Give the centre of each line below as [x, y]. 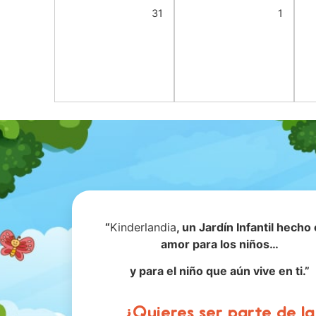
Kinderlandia [144, 227]
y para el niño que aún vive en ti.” [220, 271]
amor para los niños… [220, 244]
